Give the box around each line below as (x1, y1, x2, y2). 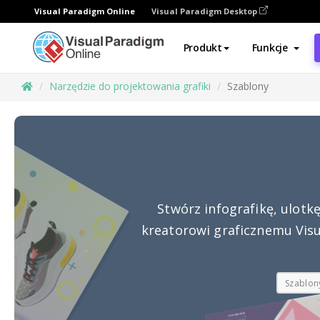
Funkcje (251, 41, 288, 54)
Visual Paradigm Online (34, 6, 135, 16)
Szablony (227, 79, 269, 93)
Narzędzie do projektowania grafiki (49, 79, 211, 93)
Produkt (183, 41, 222, 54)
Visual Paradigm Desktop (151, 6, 259, 16)
